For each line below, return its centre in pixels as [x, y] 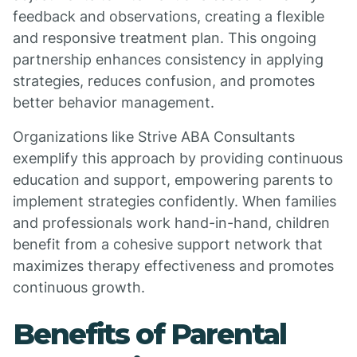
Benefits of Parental [149, 334]
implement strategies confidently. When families [175, 201]
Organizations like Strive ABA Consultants [154, 137]
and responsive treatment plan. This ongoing [165, 38]
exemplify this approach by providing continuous [178, 158]
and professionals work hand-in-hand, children [171, 223]
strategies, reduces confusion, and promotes [164, 81]
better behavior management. [114, 102]
